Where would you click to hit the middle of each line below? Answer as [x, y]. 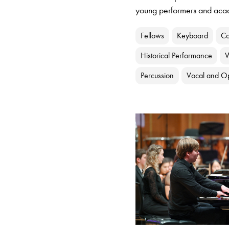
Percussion [157, 76]
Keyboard [193, 36]
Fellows [153, 36]
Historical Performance [177, 56]
